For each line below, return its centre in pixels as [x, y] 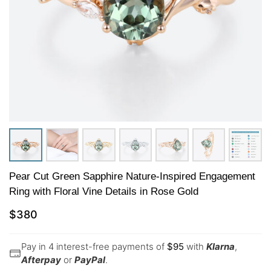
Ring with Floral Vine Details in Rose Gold [104, 191]
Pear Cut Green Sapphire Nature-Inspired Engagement [132, 176]
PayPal [90, 260]
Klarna [220, 246]
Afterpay [41, 260]
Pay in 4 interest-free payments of [94, 246]
